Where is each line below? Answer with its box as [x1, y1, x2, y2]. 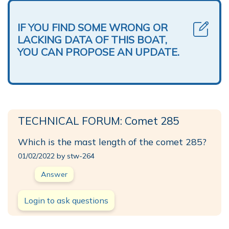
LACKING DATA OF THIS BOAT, [17, 33, 167, 46]
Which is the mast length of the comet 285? [18, 135, 207, 147]
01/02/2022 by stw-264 [18, 151, 95, 161]
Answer [41, 169, 67, 179]
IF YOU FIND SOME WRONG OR [17, 20, 168, 34]
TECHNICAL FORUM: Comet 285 [18, 113, 179, 127]
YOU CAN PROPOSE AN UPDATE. [17, 45, 179, 58]
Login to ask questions [24, 195, 108, 205]
